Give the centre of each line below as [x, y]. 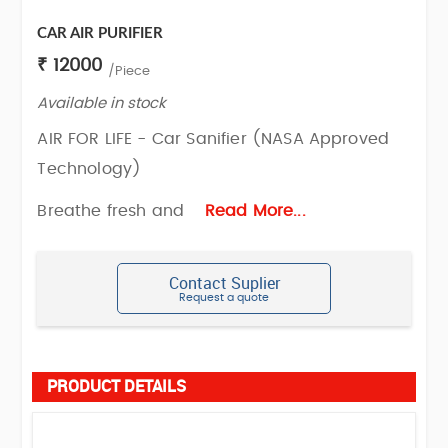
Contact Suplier [224, 283]
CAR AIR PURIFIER [100, 33]
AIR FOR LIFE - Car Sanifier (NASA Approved [213, 139]
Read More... [247, 210]
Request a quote [224, 298]
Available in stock [102, 103]
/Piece [129, 71]
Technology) [89, 169]
